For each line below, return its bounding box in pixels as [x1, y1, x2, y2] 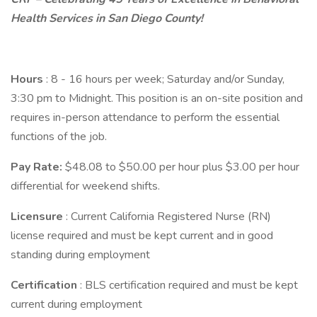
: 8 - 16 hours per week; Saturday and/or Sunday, [46, 71, 284, 87]
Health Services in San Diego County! [11, 11, 203, 26]
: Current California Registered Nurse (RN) [66, 209, 271, 224]
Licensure [11, 209, 66, 224]
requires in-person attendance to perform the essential [11, 110, 279, 125]
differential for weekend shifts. [11, 178, 160, 194]
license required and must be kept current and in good [11, 228, 273, 243]
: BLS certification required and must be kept [80, 277, 298, 293]
